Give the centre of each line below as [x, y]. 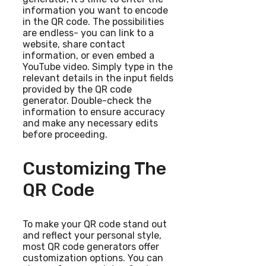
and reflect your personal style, [92, 236]
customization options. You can [93, 258]
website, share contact [74, 45]
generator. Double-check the [87, 101]
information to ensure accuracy [94, 112]
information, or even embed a [88, 56]
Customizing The [94, 169]
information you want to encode [95, 11]
